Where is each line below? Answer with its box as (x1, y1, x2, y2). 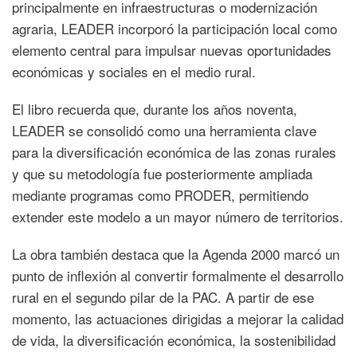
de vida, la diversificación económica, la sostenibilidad (12, 329, 335, 350)
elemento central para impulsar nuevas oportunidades (12, 39, 331, 60)
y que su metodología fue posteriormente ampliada (12, 163, 312, 183)
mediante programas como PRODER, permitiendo (12, 184, 308, 205)
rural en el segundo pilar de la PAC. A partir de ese (12, 286, 314, 307)
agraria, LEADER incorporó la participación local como (12, 18, 337, 38)
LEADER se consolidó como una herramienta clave (12, 120, 316, 140)
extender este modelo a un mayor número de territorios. (12, 206, 343, 226)
